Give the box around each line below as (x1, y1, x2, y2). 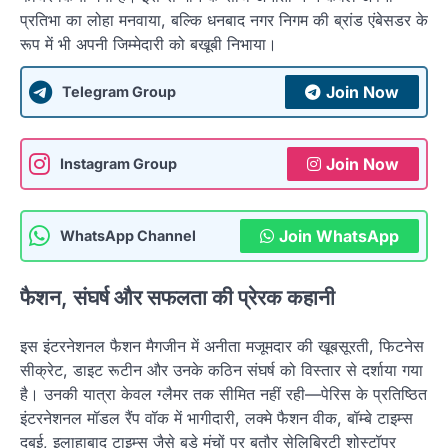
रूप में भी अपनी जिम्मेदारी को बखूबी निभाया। (20, 33, 277, 54)
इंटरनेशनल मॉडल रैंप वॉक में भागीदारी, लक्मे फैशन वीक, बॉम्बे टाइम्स (20, 408, 413, 429)
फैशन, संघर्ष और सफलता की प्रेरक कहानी (20, 285, 335, 311)
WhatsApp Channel (60, 227, 196, 245)
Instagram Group (60, 155, 177, 173)
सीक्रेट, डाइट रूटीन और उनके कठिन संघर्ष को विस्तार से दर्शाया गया (20, 360, 423, 381)
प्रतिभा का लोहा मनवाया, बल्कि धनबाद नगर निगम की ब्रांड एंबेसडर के (20, 9, 428, 30)
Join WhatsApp (279, 225, 399, 246)
